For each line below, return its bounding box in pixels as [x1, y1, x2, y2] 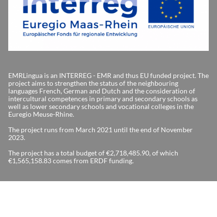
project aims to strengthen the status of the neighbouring [8, 79, 178, 88]
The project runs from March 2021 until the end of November [8, 126, 193, 134]
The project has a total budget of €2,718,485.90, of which [8, 149, 178, 157]
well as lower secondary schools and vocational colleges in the [8, 103, 194, 111]
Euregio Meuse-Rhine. [8, 110, 74, 119]
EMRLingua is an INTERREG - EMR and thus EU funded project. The [8, 72, 209, 80]
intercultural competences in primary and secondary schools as [8, 95, 198, 103]
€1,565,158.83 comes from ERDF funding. [8, 157, 134, 165]
